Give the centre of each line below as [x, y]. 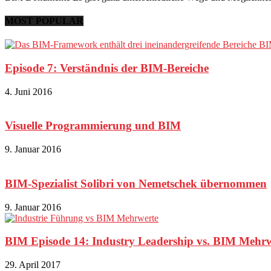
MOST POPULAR [44, 21]
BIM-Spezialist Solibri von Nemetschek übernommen [136, 183]
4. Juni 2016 [28, 91]
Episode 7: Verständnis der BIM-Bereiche [107, 68]
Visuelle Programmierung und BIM [93, 126]
